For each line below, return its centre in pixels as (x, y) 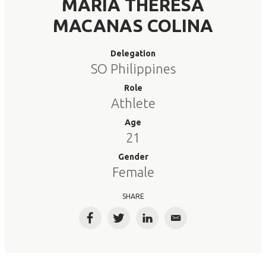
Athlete (133, 103)
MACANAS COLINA (133, 26)
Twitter (136, 223)
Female (133, 172)
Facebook (112, 223)
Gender (133, 157)
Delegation (133, 53)
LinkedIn (167, 223)
